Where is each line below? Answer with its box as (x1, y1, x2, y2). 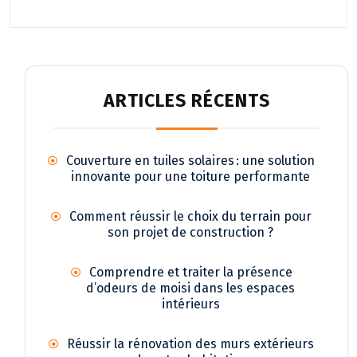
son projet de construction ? (108, 224, 273, 240)
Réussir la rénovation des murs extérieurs (67, 335, 314, 351)
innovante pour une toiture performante (71, 168, 310, 184)
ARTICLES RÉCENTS (103, 88, 270, 112)
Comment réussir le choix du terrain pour (69, 208, 312, 224)
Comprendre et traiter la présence (88, 264, 292, 280)
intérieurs (161, 296, 220, 312)
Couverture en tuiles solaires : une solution (66, 152, 315, 168)
